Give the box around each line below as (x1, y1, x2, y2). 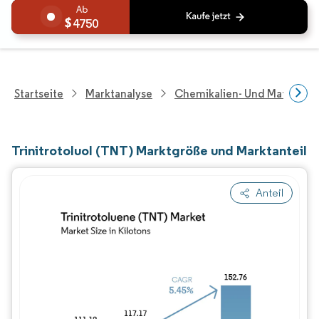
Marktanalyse (85, 86, 152, 100)
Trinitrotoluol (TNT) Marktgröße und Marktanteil (11, 142, 307, 159)
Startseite (14, 86, 63, 100)
